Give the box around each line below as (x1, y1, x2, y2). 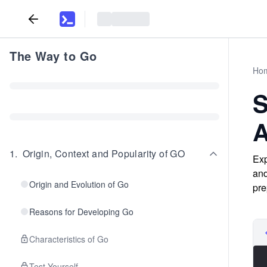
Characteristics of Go (29, 233, 108, 245)
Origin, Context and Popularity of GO (22, 147, 185, 160)
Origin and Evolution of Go (29, 178, 129, 190)
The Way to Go (10, 47, 97, 64)
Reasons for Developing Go (29, 206, 133, 218)
